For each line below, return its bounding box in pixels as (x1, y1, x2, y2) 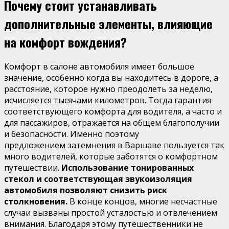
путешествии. (4, 162, 61, 174)
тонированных (131, 162, 194, 174)
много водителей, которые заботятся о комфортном (4, 151, 218, 163)
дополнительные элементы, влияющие (4, 14, 213, 33)
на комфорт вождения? (4, 32, 127, 51)
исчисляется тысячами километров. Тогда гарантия (4, 95, 211, 106)
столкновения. (4, 196, 70, 208)
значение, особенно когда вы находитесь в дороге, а (4, 72, 218, 84)
